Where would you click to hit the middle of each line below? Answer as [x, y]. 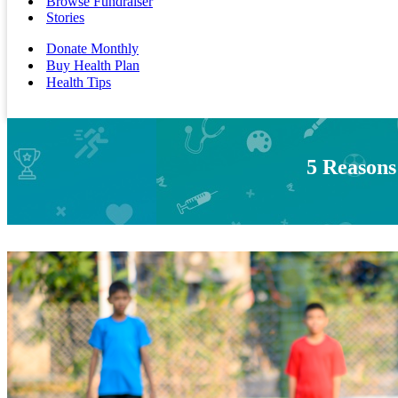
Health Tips [79, 82]
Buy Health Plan [93, 65]
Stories [65, 17]
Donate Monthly [92, 48]
